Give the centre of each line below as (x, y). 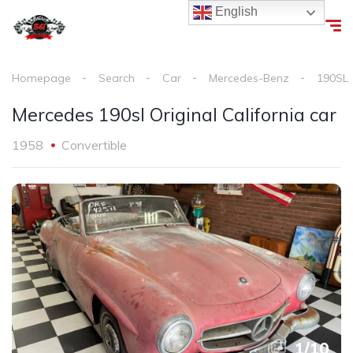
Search (117, 78)
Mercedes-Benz (249, 78)
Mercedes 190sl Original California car (174, 115)
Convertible (94, 145)
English (235, 12)
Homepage (41, 78)
